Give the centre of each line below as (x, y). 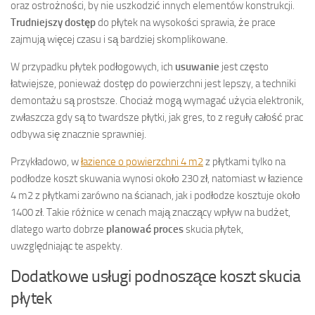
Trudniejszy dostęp (53, 22)
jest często (244, 66)
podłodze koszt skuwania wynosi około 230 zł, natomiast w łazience (157, 178)
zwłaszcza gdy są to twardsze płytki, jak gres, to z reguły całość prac (157, 117)
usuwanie (197, 66)
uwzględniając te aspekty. (66, 246)
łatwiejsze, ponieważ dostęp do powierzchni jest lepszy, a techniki (153, 83)
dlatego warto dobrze (58, 229)
